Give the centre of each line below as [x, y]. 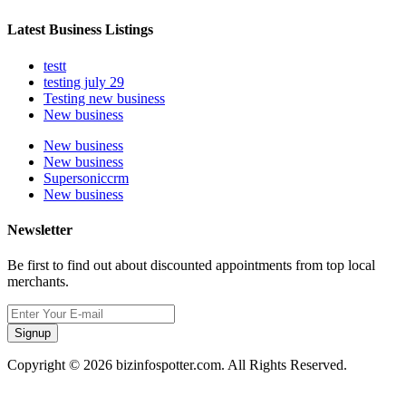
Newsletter [40, 229]
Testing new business [104, 98]
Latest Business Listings [80, 30]
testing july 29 [84, 82]
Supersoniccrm [86, 178]
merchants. [38, 282]
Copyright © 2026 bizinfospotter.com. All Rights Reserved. [177, 365]
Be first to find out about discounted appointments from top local [191, 266]
